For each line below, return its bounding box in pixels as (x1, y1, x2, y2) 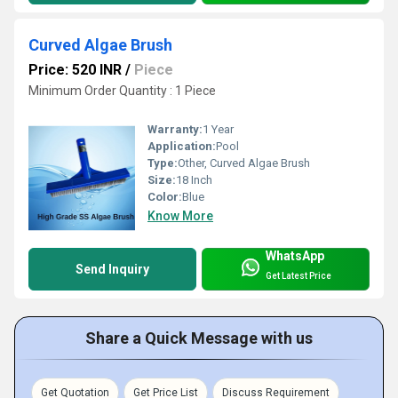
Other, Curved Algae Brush (178, 155, 310, 170)
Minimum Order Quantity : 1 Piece (28, 83, 216, 98)
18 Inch (176, 172, 212, 187)
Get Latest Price (266, 271, 331, 282)
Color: (147, 189, 182, 203)
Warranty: (147, 122, 203, 136)
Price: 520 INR (28, 60, 122, 78)
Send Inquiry (76, 261, 149, 276)
